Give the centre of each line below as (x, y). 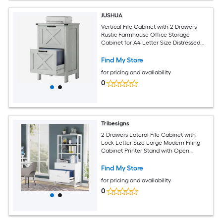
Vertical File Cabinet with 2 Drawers (149, 27)
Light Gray (115, 50)
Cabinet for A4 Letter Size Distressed (151, 42)
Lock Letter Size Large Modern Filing (151, 142)
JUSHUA (112, 15)
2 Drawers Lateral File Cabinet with (149, 135)
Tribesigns (115, 123)
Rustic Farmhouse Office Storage (146, 34)
